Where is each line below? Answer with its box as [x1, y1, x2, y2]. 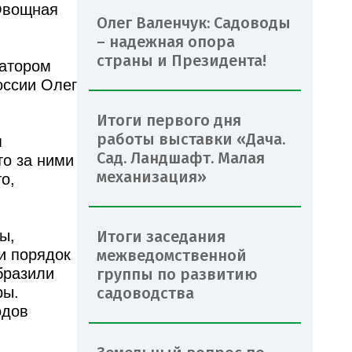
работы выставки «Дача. [97, 129, 285, 148]
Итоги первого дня [97, 110, 241, 130]
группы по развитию [97, 264, 258, 284]
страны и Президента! [97, 50, 266, 70]
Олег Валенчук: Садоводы [97, 13, 291, 32]
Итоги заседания [97, 226, 225, 246]
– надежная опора [97, 31, 235, 51]
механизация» [97, 167, 207, 186]
